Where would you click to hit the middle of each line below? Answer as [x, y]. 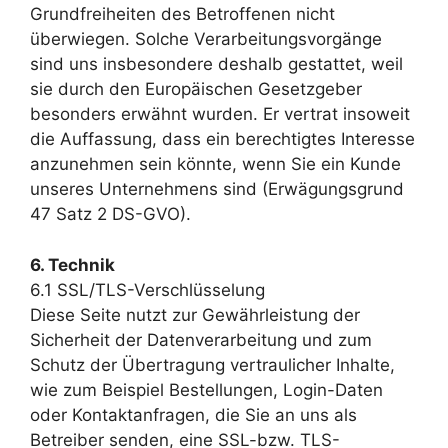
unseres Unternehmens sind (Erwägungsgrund [217, 189]
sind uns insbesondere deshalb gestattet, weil [216, 64]
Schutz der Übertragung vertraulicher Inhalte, [212, 364]
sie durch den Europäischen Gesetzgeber [196, 89]
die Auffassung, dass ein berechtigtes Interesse [222, 139]
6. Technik [72, 264]
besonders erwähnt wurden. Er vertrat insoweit [220, 114]
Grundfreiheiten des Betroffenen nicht [182, 14]
